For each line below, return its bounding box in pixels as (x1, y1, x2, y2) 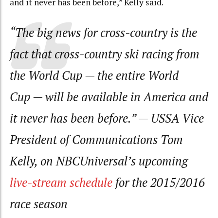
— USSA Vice (138, 110, 204, 127)
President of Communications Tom (10, 132, 183, 148)
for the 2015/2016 (112, 175, 205, 191)
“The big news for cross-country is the (10, 25, 197, 41)
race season (10, 196, 68, 212)
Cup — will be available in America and (10, 89, 208, 105)
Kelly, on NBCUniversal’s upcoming (10, 153, 188, 169)
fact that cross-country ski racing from (10, 46, 200, 62)
